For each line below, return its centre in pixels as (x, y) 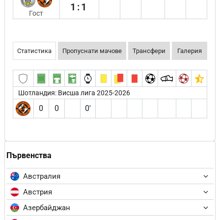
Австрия (38, 192)
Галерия (190, 51)
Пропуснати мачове (92, 51)
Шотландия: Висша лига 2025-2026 (74, 93)
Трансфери (149, 51)
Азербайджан (47, 207)
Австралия (42, 176)
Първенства (29, 155)
